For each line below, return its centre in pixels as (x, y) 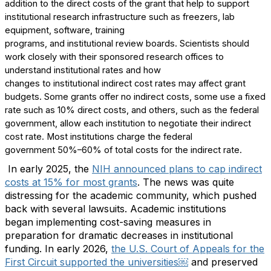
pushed (240, 195)
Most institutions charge (96, 137)
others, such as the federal (203, 110)
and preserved (224, 262)
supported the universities (119, 262)
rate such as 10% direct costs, (68, 110)
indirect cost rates (138, 83)
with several (58, 209)
